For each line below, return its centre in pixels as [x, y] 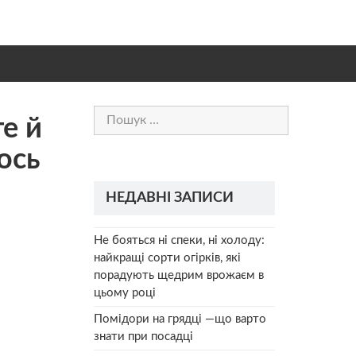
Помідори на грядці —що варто [180, 319]
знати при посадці [143, 336]
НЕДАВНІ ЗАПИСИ [170, 197]
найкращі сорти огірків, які [167, 257]
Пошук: [114, 113]
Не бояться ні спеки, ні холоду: [179, 240]
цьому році [125, 292]
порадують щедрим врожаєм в [179, 275]
